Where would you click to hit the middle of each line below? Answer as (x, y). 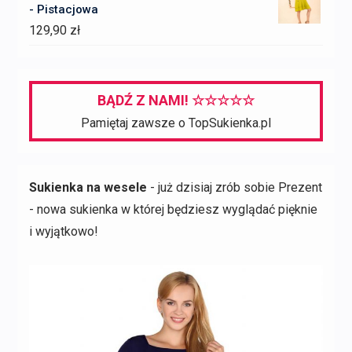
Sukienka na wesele (88, 187)
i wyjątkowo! (63, 231)
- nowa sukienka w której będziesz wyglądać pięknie (173, 209)
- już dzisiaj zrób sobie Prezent (234, 187)
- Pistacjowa (63, 9)
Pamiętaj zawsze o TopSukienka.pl (176, 123)
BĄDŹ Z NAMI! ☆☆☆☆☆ (176, 100)
